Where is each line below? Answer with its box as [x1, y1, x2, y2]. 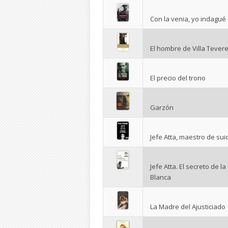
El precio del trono [150, 73, 206, 82]
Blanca [150, 172, 171, 182]
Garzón [150, 102, 174, 112]
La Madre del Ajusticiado [150, 202, 225, 211]
